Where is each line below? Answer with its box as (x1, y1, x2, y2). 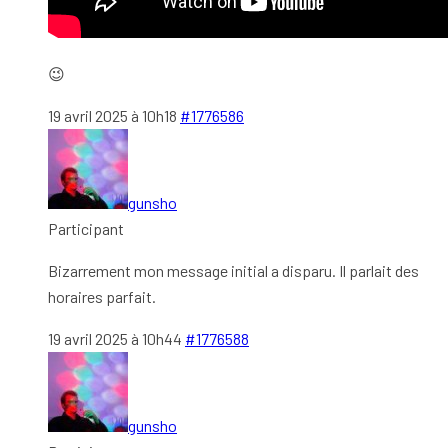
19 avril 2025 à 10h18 (48, 105, 177, 125)
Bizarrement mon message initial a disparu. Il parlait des (48, 260, 419, 280)
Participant (48, 218, 124, 238)
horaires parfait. (48, 286, 156, 306)
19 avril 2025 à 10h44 (48, 328, 182, 348)
